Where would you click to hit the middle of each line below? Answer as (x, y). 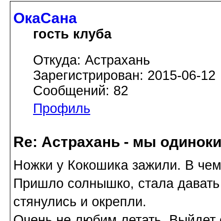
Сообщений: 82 (81, 91)
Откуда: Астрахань (92, 60)
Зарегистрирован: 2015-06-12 (124, 76)
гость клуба (72, 34)
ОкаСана (45, 18)
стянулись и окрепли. (80, 202)
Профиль (62, 109)
